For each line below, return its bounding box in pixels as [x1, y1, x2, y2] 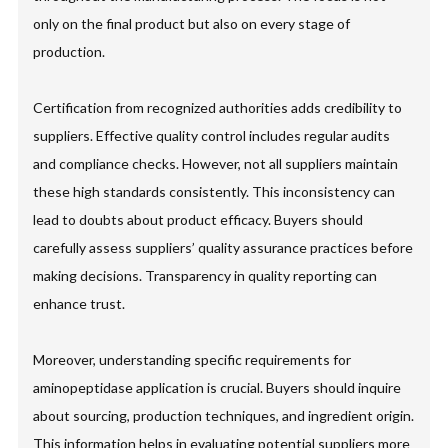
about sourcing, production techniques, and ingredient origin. [33, 407, 415, 425]
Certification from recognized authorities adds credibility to [33, 99, 403, 117]
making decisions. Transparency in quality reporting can [33, 267, 378, 285]
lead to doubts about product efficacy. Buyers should [33, 211, 364, 229]
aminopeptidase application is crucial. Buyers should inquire [33, 379, 402, 397]
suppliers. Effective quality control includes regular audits [33, 127, 391, 145]
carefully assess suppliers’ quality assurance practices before [33, 239, 414, 257]
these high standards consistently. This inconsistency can [33, 183, 396, 201]
